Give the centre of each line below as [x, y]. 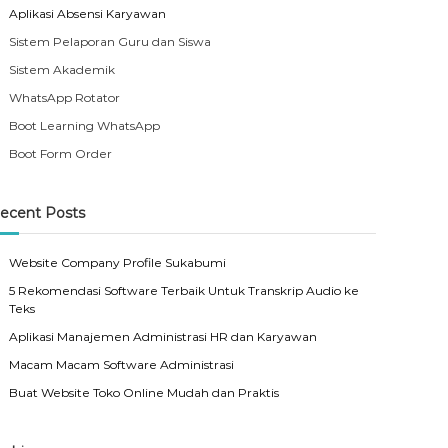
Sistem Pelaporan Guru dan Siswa [110, 41]
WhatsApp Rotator [65, 97]
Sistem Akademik [62, 69]
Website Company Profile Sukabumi [118, 262]
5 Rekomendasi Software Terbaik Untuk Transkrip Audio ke [184, 290]
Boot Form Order [61, 153]
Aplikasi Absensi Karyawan [88, 13]
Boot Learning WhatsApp [85, 125]
